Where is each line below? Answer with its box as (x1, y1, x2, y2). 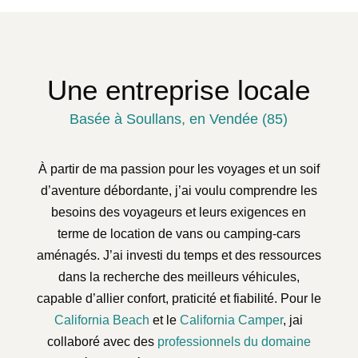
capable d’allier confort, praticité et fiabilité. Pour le (36, 292, 321, 306)
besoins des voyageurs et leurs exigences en (51, 205, 307, 220)
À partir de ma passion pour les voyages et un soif (38, 162, 320, 177)
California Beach (54, 313, 150, 328)
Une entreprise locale (47, 74, 311, 106)
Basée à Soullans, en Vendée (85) (70, 111, 288, 128)
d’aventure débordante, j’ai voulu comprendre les (40, 184, 317, 198)
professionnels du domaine (157, 335, 311, 349)
